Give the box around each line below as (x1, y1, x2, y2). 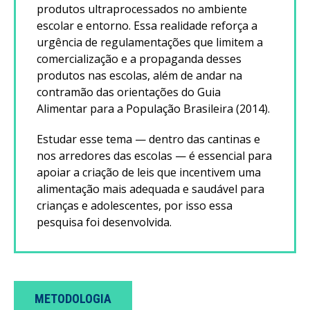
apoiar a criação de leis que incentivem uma (37, 165, 261, 180)
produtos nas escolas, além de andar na (37, 68, 242, 83)
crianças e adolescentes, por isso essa (37, 198, 232, 213)
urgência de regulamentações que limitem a (37, 35, 263, 50)
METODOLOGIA (35, 291, 111, 306)
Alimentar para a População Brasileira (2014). (37, 101, 270, 116)
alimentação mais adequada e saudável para (37, 181, 264, 197)
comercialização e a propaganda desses (37, 51, 241, 66)
